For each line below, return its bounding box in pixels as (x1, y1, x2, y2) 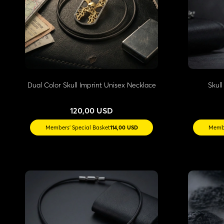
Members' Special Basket (45, 123, 110, 131)
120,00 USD (70, 105, 113, 115)
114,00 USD (109, 123, 138, 131)
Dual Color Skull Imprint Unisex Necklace (27, 80, 156, 89)
